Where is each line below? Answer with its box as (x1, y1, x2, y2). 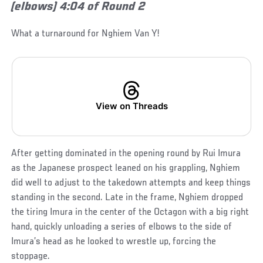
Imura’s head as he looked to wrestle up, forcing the (11, 236, 217, 247)
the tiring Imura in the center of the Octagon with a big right (11, 207, 249, 218)
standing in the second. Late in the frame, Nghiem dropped (11, 192, 244, 203)
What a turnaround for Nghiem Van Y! (11, 28, 160, 39)
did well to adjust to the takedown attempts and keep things (11, 177, 251, 188)
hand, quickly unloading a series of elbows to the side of (11, 221, 232, 232)
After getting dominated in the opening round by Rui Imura (11, 148, 241, 159)
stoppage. (11, 251, 50, 262)
